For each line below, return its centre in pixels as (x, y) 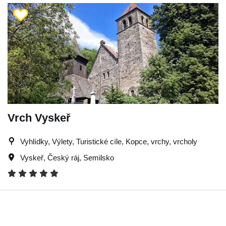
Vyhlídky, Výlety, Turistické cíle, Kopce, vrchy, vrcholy (109, 141)
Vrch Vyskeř (39, 118)
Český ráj (63, 157)
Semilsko (99, 157)
